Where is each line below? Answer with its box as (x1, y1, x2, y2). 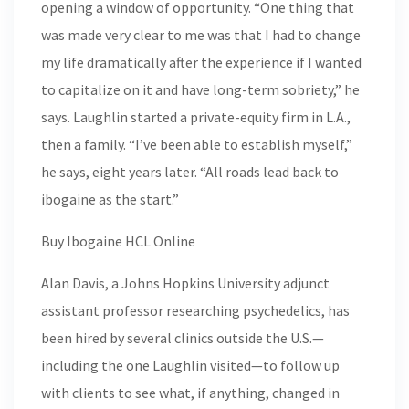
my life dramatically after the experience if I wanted (41, 53, 362, 71)
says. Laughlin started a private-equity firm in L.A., (41, 108, 351, 126)
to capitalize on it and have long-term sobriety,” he (41, 80, 360, 99)
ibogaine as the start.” (41, 190, 179, 208)
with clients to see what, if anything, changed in (41, 383, 340, 402)
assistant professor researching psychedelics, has (41, 301, 350, 320)
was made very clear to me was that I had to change (41, 26, 361, 44)
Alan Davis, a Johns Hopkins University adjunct (41, 274, 330, 292)
